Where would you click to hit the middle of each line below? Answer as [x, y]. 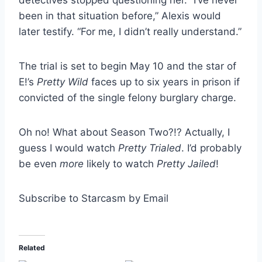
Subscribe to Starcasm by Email [94, 198]
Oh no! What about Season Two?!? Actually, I [124, 132]
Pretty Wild [63, 82]
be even [39, 163]
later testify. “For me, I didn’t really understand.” [130, 31]
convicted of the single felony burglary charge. [127, 97]
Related [32, 247]
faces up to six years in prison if [164, 82]
